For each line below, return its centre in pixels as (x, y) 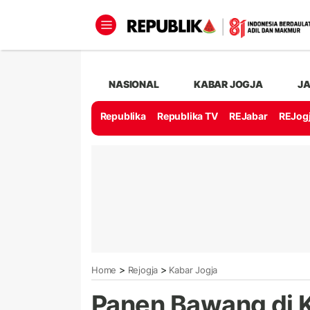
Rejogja (143, 270)
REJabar (248, 116)
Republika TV (188, 116)
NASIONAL (134, 84)
